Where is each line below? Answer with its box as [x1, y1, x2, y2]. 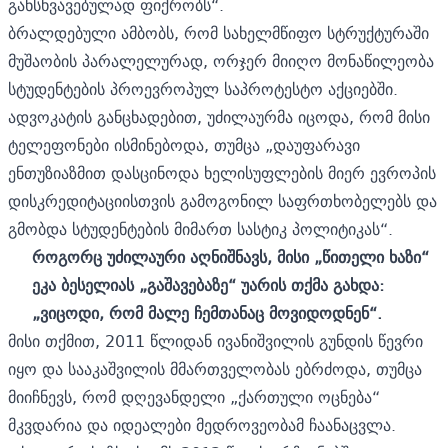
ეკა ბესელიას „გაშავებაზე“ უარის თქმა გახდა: [32, 270, 384, 299]
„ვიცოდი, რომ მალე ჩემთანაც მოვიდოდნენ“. [32, 298, 382, 327]
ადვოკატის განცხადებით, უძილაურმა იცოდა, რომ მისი [8, 102, 430, 131]
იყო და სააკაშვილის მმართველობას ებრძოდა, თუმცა [8, 354, 422, 383]
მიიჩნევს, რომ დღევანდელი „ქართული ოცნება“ [8, 382, 380, 411]
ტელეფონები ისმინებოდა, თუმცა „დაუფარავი [8, 130, 360, 159]
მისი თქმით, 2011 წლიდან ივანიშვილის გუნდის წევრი [8, 326, 423, 355]
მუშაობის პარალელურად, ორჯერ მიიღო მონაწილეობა [8, 46, 434, 75]
